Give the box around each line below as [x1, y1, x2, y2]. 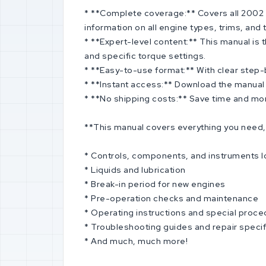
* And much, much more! [84, 236, 188, 246]
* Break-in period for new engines [84, 179, 226, 189]
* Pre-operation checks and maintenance [84, 193, 258, 204]
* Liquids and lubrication [84, 164, 186, 175]
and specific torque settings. [84, 50, 206, 61]
